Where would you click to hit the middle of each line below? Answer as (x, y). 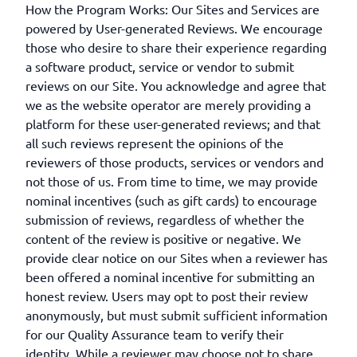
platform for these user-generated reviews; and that (173, 124)
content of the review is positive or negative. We (163, 238)
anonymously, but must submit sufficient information (177, 315)
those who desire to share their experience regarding (176, 47)
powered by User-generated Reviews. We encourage (174, 28)
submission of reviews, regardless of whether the (165, 219)
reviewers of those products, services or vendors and (175, 162)
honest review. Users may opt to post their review (167, 296)
